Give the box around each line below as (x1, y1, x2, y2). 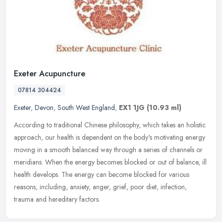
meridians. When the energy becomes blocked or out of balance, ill (14, 157, 207, 167)
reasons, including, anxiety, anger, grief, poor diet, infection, (14, 182, 187, 192)
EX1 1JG (119, 103, 145, 113)
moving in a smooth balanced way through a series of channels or (14, 145, 203, 155)
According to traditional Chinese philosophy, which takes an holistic (14, 120, 206, 130)
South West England (57, 103, 115, 113)
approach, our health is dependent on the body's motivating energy (14, 132, 205, 143)
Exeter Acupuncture (14, 68, 85, 80)
